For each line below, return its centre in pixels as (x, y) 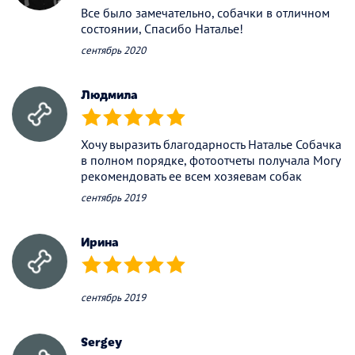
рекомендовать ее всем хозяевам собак (191, 176)
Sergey (101, 341)
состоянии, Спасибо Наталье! (162, 28)
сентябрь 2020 (113, 50)
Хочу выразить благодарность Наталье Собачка (211, 144)
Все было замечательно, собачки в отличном (205, 12)
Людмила (109, 94)
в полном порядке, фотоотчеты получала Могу (210, 160)
